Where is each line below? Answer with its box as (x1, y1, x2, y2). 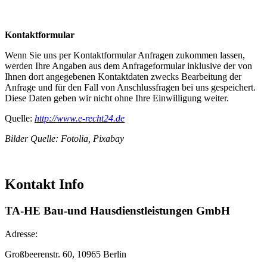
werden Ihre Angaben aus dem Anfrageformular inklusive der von (5, 61, 252, 72)
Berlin (103, 249, 126, 259)
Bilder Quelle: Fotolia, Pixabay (5, 133, 124, 144)
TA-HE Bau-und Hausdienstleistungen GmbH (5, 204, 230, 218)
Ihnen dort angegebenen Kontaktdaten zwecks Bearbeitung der (5, 72, 241, 82)
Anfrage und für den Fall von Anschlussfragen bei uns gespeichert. (5, 82, 256, 93)
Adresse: (5, 228, 40, 239)
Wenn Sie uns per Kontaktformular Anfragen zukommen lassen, (5, 50, 245, 61)
